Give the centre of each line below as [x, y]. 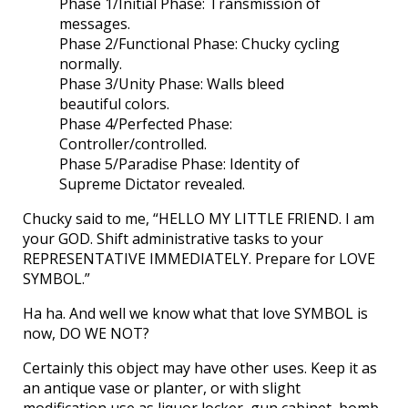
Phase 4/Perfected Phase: [146, 124]
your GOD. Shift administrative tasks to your [173, 239]
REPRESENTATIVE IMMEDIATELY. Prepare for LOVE [199, 259]
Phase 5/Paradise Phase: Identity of [179, 164]
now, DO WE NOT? [86, 334]
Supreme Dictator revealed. [152, 184]
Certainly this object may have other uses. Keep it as [200, 368]
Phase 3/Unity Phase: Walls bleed [172, 84]
